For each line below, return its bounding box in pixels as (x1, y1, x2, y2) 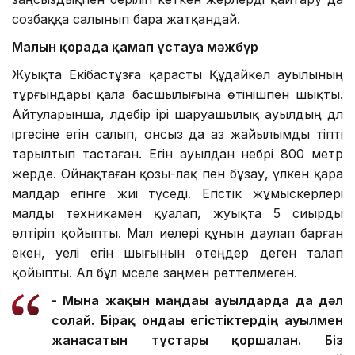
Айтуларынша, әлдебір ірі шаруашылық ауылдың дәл (12, 106, 343, 123)
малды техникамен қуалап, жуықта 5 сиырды (12, 205, 343, 222)
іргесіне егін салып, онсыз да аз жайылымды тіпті (12, 126, 343, 143)
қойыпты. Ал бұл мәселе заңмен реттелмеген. (12, 265, 297, 281)
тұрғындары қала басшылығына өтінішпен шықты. (12, 86, 343, 103)
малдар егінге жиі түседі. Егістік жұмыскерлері (12, 185, 343, 202)
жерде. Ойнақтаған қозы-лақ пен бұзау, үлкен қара (12, 166, 343, 182)
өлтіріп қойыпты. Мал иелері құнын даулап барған (12, 225, 343, 242)
